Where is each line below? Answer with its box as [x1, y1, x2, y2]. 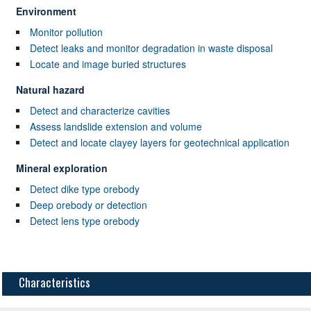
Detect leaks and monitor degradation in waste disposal [29, 41, 273, 56]
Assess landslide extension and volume [29, 119, 202, 134]
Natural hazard [15, 83, 85, 97]
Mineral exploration [15, 161, 108, 176]
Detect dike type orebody [29, 182, 140, 196]
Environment [15, 4, 76, 19]
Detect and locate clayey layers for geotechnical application [29, 135, 289, 150]
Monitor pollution [29, 25, 103, 40]
